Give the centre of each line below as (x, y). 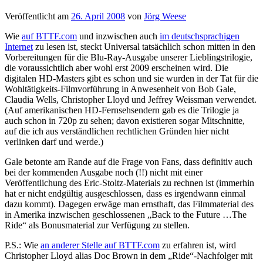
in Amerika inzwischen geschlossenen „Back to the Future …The (126, 215)
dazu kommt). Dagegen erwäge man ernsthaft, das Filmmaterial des (129, 204)
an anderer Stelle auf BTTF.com (100, 245)
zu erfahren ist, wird (198, 245)
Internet (19, 47)
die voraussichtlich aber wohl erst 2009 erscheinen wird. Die (117, 68)
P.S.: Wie (23, 245)
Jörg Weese (165, 16)
